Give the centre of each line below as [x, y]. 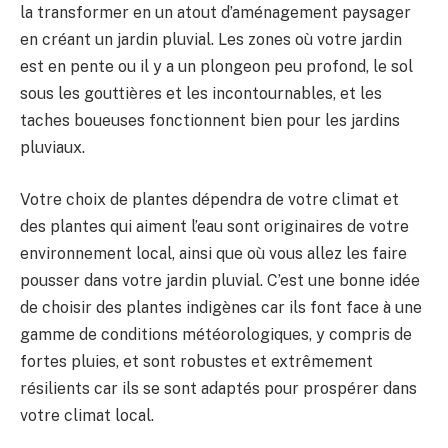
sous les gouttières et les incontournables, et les [201, 94]
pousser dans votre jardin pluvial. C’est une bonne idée [220, 280]
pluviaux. [52, 148]
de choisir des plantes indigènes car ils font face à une [221, 307]
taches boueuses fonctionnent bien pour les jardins [210, 121]
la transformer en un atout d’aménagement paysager [215, 13]
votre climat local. [87, 415]
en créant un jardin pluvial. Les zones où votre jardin [211, 40]
